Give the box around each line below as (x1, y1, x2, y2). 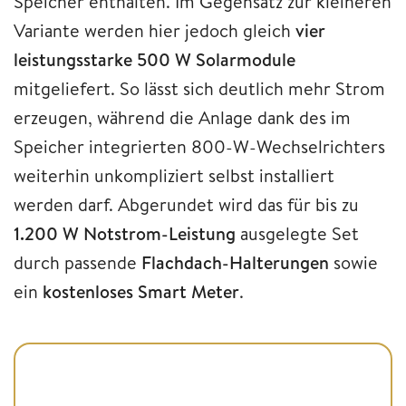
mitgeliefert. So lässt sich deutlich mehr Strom (14, 75, 385, 101)
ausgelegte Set (236, 220, 359, 246)
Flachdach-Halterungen (141, 249, 329, 275)
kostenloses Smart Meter (43, 278, 239, 304)
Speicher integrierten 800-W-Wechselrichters (14, 133, 385, 159)
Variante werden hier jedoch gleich (14, 17, 295, 43)
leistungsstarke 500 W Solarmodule (14, 46, 295, 72)
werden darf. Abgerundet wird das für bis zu (14, 191, 359, 217)
